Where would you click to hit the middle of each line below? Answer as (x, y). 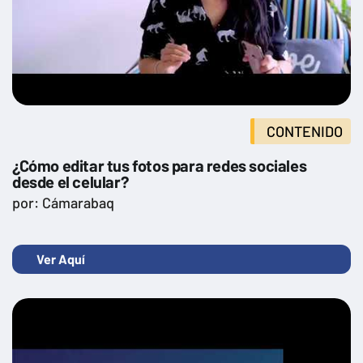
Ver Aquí (61, 259)
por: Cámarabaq (63, 203)
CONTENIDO (305, 132)
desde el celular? (70, 182)
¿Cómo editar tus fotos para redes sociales (160, 166)
